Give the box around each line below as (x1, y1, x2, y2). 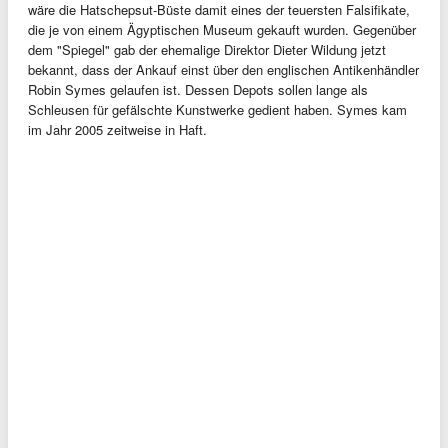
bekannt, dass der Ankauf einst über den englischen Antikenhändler (28, 60, 419, 79)
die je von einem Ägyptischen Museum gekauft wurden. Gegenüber (28, 20, 416, 39)
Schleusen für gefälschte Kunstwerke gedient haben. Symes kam (28, 100, 407, 119)
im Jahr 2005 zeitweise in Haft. (28, 120, 207, 139)
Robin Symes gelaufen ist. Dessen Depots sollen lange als (28, 80, 368, 99)
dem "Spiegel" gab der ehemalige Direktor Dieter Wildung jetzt (28, 40, 386, 59)
